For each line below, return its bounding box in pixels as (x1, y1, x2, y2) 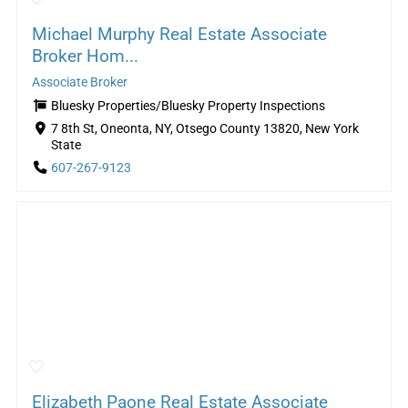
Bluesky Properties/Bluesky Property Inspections (50, 97, 325, 114)
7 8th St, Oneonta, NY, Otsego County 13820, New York (50, 121, 359, 138)
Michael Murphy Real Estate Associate (31, 23, 327, 45)
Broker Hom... (31, 45, 138, 66)
